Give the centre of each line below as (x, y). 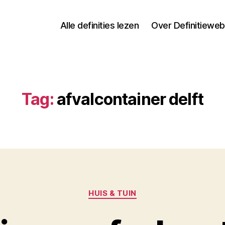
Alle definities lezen (99, 25)
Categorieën (137, 189)
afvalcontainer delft (130, 99)
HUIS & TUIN (113, 193)
